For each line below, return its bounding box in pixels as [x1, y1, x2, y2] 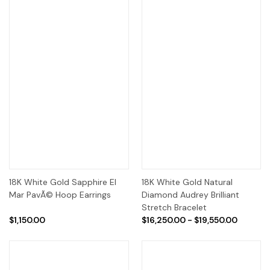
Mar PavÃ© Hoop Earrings [9, 189, 111, 201]
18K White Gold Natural [141, 177, 233, 188]
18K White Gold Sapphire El [9, 177, 116, 188]
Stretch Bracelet [141, 202, 207, 213]
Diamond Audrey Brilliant [141, 189, 239, 201]
